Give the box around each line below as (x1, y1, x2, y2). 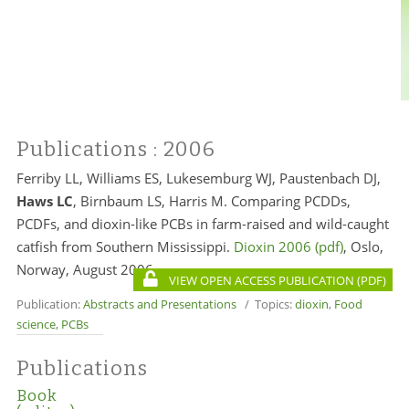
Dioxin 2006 (233, 237, 311, 256)
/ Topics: (236, 296, 295, 312)
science (16, 316, 56, 332)
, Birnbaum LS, (72, 192, 169, 210)
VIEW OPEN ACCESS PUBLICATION (166, 271, 355, 288)
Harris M (168, 192, 224, 210)
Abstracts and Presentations (82, 296, 236, 312)
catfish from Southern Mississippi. (16, 237, 234, 256)
